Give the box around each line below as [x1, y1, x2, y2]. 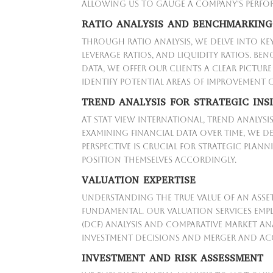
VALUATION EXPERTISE [82, 174, 196, 187]
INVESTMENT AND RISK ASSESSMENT [82, 252, 264, 265]
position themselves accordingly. [82, 155, 237, 165]
